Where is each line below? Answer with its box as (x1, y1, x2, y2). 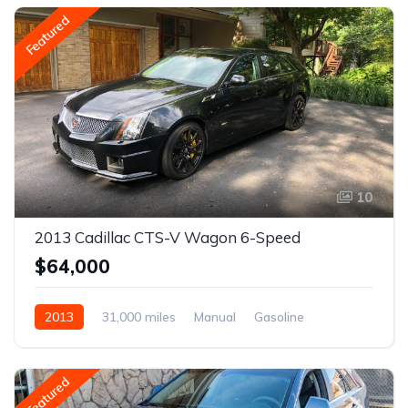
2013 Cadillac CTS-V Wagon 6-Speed (35, 227, 301, 247)
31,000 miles (102, 308, 176, 325)
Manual (194, 308, 236, 325)
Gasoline (254, 308, 304, 325)
